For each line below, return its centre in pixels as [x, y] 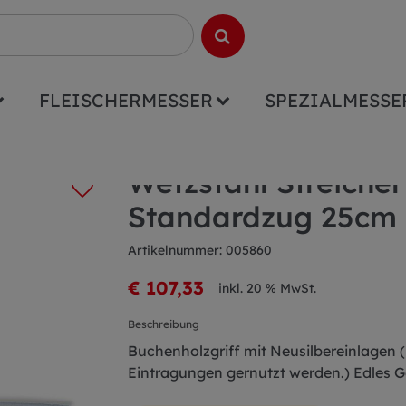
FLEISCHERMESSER [126, 100]
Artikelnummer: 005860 [200, 250]
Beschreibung [164, 324]
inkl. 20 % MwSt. [267, 288]
